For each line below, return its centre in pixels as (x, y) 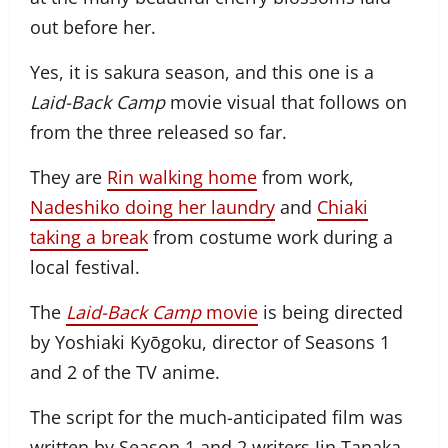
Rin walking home (182, 177)
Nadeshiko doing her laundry (152, 207)
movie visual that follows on (286, 102)
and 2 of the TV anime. (125, 372)
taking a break (89, 237)
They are (68, 177)
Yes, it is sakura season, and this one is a (202, 72)
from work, (305, 177)
